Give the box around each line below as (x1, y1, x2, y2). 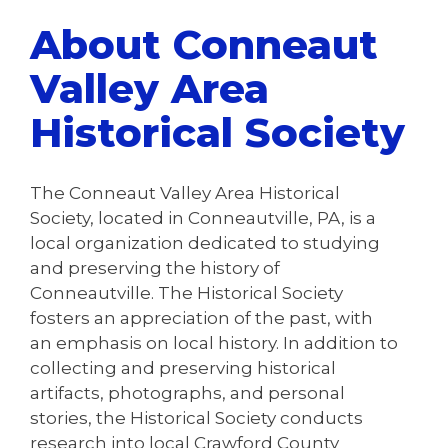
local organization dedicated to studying (30, 232, 380, 253)
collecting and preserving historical (30, 357, 336, 378)
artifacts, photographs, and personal (30, 382, 345, 403)
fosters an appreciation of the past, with (30, 307, 373, 328)
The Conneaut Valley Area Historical (30, 182, 340, 203)
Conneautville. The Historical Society (30, 282, 343, 303)
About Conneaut (30, 20, 378, 69)
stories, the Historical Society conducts (30, 407, 363, 428)
